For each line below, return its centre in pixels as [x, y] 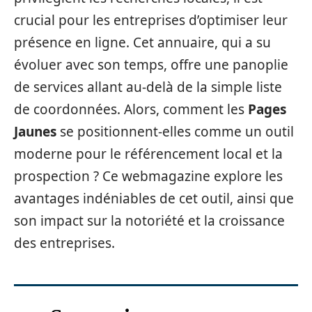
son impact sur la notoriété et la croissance [149, 221]
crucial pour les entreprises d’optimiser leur [151, 20]
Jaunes [35, 132]
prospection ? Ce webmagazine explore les [148, 176]
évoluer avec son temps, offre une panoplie [151, 65]
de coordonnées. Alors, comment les [131, 109]
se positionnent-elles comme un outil [175, 132]
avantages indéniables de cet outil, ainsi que [154, 198]
